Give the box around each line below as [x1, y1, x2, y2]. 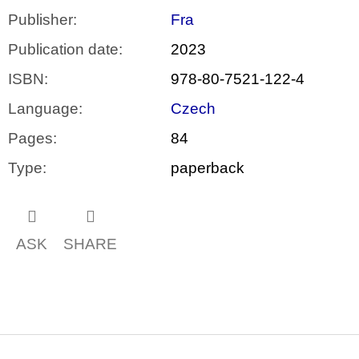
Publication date [8, 41, 119, 58]
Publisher [8, 11, 73, 29]
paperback [171, 159, 244, 177]
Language [8, 100, 79, 118]
